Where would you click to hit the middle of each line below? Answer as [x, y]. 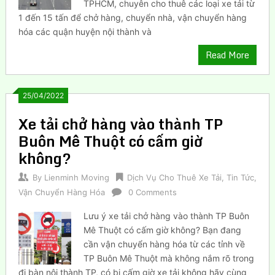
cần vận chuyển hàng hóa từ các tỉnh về [165, 244]
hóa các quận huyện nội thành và [85, 31]
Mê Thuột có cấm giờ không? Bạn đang [163, 230]
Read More [228, 55]
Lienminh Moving [76, 177]
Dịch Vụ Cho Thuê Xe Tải [174, 177]
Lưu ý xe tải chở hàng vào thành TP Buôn [167, 215]
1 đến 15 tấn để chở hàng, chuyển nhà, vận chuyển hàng [132, 17]
